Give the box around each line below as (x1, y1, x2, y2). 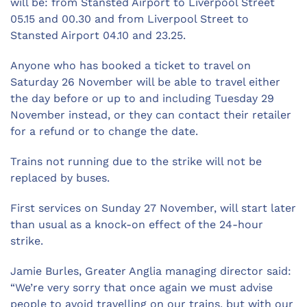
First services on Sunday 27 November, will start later (10, 201, 296, 215)
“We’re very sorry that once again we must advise (10, 281, 273, 295)
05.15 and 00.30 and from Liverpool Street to (10, 12, 249, 26)
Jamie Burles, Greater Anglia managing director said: (10, 265, 291, 278)
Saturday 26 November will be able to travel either (10, 75, 280, 89)
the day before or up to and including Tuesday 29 (10, 92, 274, 106)
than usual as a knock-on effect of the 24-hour (10, 218, 263, 232)
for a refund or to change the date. (10, 125, 198, 138)
